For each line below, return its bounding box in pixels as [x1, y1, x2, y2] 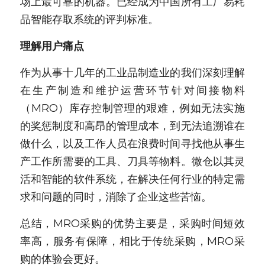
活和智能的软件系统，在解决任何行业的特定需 [20, 173, 245, 186]
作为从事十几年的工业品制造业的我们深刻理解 [20, 66, 245, 79]
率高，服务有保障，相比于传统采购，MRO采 [20, 235, 245, 248]
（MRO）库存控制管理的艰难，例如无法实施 [20, 102, 245, 115]
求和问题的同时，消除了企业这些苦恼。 [20, 190, 212, 203]
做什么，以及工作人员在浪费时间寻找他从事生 [20, 137, 245, 150]
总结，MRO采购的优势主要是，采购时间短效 [20, 217, 245, 230]
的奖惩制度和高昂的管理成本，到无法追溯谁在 [20, 119, 245, 132]
